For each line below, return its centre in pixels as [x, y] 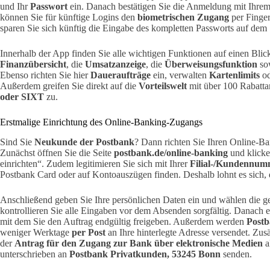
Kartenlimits [234, 75]
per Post [89, 232]
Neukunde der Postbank [84, 142]
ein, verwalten [180, 75]
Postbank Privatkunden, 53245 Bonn [145, 254]
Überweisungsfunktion [211, 64]
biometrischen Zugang [183, 17]
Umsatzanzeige [115, 64]
